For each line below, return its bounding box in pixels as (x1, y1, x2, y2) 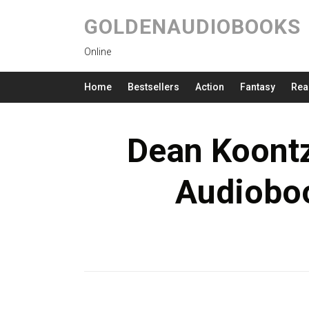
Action (195, 81, 224, 92)
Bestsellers (128, 81, 179, 92)
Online (84, 46, 111, 57)
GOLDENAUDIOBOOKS (84, 14, 301, 39)
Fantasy (240, 81, 275, 92)
